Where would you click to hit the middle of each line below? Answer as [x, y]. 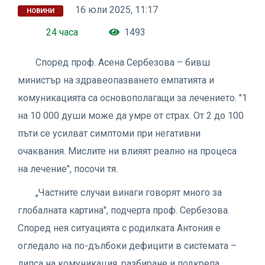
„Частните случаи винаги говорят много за [129, 192]
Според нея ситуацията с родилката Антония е [119, 228]
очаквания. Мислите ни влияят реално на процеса [127, 151]
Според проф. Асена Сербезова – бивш [123, 62]
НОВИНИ [41, 11]
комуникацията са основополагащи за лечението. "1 [132, 98]
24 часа [62, 32]
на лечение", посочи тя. [68, 169]
